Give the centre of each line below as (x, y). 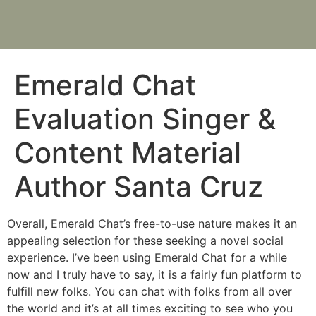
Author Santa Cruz (139, 187)
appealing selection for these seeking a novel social (145, 241)
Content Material (128, 153)
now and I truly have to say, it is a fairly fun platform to (154, 274)
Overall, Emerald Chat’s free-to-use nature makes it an (152, 224)
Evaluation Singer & (145, 119)
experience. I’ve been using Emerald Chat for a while (147, 257)
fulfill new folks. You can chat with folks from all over (150, 291)
